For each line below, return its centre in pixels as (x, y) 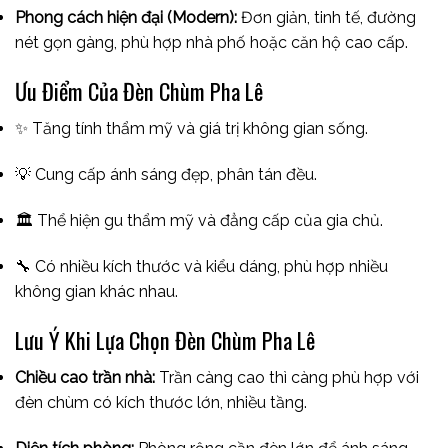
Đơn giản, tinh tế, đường (326, 18)
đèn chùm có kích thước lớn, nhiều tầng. (161, 402)
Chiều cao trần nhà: (85, 377)
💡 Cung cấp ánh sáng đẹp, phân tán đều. (166, 175)
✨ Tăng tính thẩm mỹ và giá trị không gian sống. (191, 129)
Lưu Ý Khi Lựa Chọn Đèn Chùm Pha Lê (165, 339)
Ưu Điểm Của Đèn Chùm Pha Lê (139, 91)
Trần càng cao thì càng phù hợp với (287, 377)
